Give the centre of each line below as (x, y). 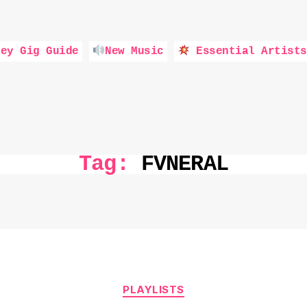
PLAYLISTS (153, 290)
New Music (134, 52)
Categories (183, 283)
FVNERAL (184, 164)
